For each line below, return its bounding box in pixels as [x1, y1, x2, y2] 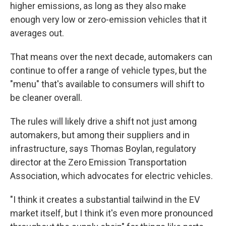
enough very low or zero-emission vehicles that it [10, 14, 207, 25]
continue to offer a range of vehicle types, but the [10, 65, 207, 76]
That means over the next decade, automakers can [10, 51, 212, 62]
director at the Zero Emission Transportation [10, 157, 187, 167]
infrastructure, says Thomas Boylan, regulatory [10, 143, 196, 154]
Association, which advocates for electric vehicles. [10, 171, 213, 181]
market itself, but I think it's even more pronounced [10, 208, 213, 218]
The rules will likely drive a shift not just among [10, 116, 197, 127]
